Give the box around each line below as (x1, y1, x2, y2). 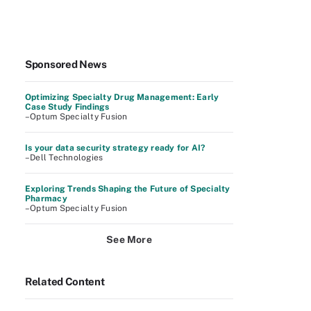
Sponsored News (25, 58, 107, 70)
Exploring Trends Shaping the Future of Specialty (25, 184, 230, 194)
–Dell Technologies (25, 153, 103, 162)
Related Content (25, 276, 105, 287)
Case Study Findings (25, 102, 110, 112)
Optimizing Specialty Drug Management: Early (25, 92, 219, 102)
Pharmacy (25, 194, 67, 203)
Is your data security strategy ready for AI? (25, 143, 205, 153)
